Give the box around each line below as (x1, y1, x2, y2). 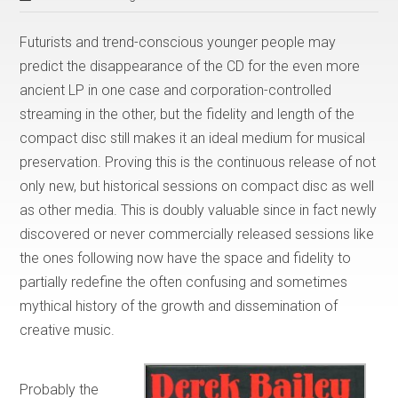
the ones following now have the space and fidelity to (20, 249, 352, 267)
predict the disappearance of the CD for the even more (20, 57, 361, 75)
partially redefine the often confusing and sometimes (20, 273, 348, 291)
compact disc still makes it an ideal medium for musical (20, 129, 366, 147)
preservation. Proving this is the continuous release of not (20, 153, 377, 171)
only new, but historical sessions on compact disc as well (20, 177, 375, 195)
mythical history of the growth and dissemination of (20, 297, 338, 314)
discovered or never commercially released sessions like (20, 225, 375, 243)
